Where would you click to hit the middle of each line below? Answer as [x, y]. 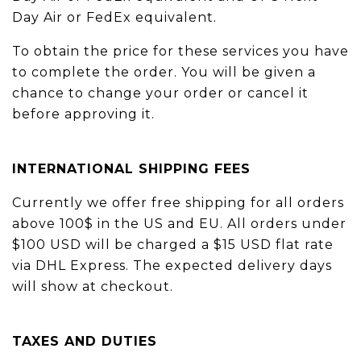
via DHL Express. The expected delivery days [172, 266]
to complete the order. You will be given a [164, 72]
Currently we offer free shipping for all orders [178, 203]
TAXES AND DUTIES [85, 341]
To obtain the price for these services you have [180, 51]
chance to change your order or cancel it [160, 93]
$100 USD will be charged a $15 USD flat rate [173, 245]
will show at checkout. [93, 286]
